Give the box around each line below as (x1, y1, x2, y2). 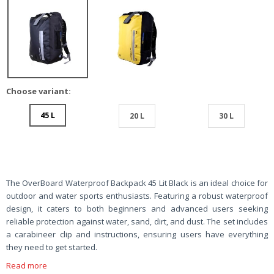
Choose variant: (6, 85, 71, 97)
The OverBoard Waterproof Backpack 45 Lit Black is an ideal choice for (6, 177, 268, 188)
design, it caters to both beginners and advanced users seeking (6, 202, 268, 214)
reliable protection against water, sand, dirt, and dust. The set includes (6, 215, 268, 227)
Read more (6, 259, 47, 271)
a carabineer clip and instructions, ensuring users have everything (6, 228, 268, 240)
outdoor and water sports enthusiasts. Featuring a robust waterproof (6, 190, 268, 201)
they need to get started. (6, 241, 97, 253)
